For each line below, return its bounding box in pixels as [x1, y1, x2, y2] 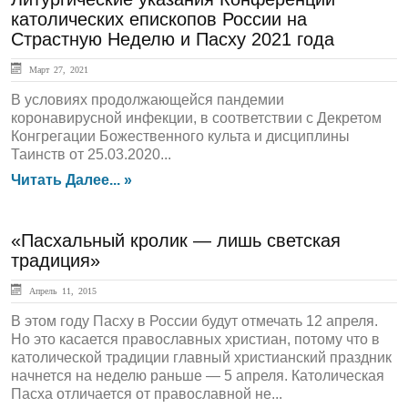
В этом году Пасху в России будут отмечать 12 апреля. [11, 313, 378, 329]
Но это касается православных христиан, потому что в [11, 331, 380, 347]
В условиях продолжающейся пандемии [11, 92, 284, 107]
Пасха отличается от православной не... [11, 386, 282, 402]
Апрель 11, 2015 [25, 286, 97, 295]
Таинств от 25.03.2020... [11, 147, 171, 162]
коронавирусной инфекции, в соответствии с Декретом [11, 110, 382, 126]
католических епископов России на [11, 9, 307, 29]
